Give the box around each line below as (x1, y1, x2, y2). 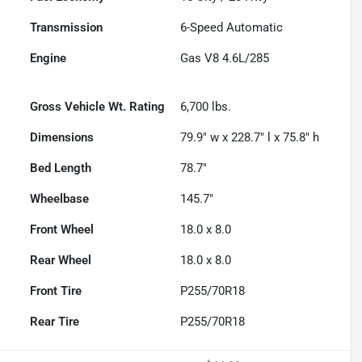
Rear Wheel (30, 253, 92, 268)
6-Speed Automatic (180, 20, 284, 36)
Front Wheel (30, 222, 95, 238)
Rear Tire (30, 314, 80, 330)
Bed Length (30, 161, 92, 176)
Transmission (30, 20, 103, 36)
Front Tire (30, 284, 82, 299)
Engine (30, 51, 67, 66)
